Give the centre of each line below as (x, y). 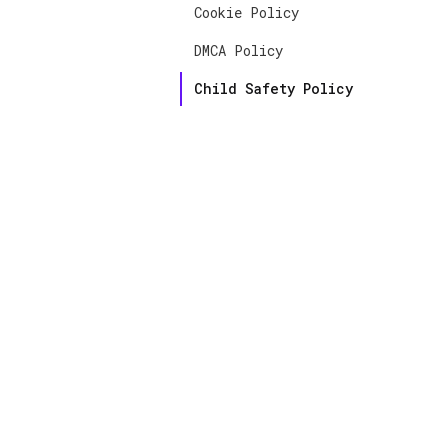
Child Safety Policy (273, 88)
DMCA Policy (238, 50)
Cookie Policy (246, 12)
